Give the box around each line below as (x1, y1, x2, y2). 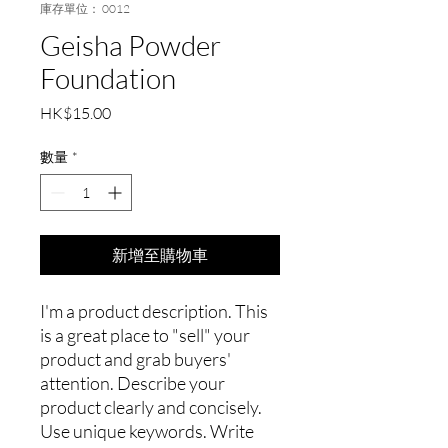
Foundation (40, 61, 176, 95)
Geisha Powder (40, 28, 221, 62)
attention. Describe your (40, 372, 225, 394)
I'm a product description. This (40, 300, 268, 322)
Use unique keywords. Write (40, 420, 254, 442)
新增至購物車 (112, 245, 208, 265)
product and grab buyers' (40, 348, 231, 370)
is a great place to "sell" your (40, 324, 250, 346)
